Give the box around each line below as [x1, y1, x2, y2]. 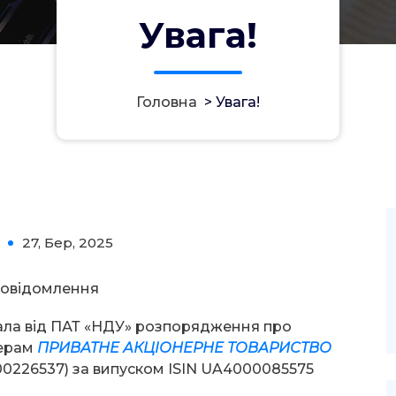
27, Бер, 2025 [22, 234, 114, 251]
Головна [136, 94, 197, 110]
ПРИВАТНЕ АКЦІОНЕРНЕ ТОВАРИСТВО [37, 339, 332, 356]
